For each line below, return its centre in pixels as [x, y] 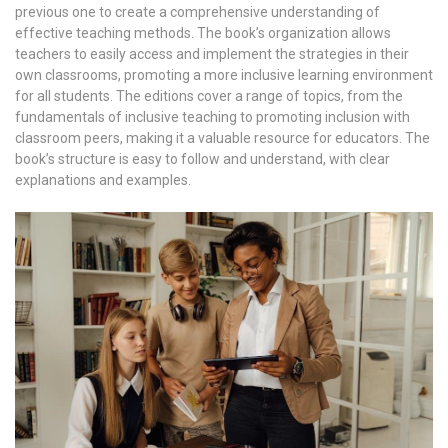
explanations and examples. [103, 180]
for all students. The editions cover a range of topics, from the [209, 96]
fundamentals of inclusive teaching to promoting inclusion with [212, 117]
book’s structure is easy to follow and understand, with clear [202, 159]
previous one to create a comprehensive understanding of [197, 12]
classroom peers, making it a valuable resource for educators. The [222, 138]
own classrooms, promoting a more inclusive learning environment [224, 75]
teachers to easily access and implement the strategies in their [212, 54]
